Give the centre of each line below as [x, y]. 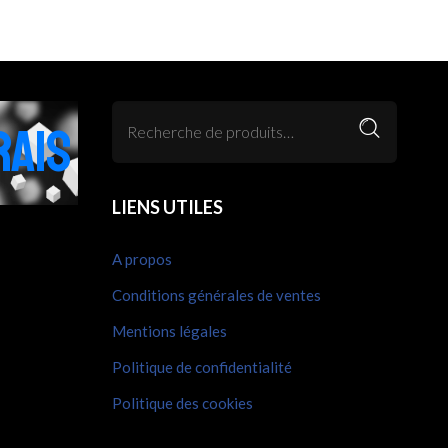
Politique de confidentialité [202, 366]
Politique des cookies [182, 402]
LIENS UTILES [167, 206]
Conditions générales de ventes [216, 294]
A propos [142, 258]
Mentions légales [169, 330]
